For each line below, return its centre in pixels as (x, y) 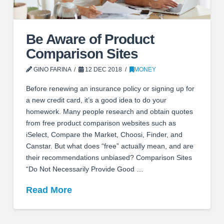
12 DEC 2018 (103, 70)
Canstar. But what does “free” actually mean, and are (109, 146)
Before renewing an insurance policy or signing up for (110, 88)
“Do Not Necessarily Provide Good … (84, 169)
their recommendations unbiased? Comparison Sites (109, 157)
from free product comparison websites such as (101, 123)
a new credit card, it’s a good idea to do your (96, 100)
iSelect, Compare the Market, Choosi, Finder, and (104, 134)
